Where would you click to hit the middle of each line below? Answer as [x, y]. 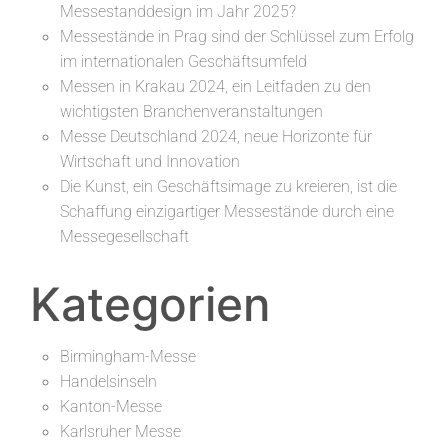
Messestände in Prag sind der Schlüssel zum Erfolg [237, 37]
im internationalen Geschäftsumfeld [183, 62]
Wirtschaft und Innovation [150, 162]
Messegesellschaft [124, 237]
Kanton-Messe [111, 407]
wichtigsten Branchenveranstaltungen [191, 112]
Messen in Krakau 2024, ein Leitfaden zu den [215, 87]
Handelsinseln [108, 382]
